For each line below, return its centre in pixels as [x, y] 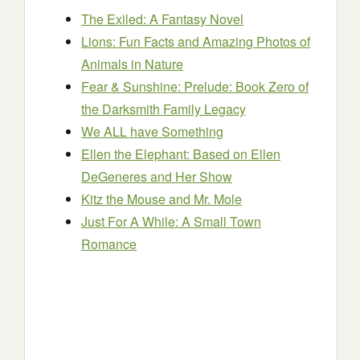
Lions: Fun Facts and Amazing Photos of [196, 41]
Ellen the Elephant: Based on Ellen [181, 154]
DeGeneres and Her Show [157, 176]
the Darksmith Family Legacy [164, 109]
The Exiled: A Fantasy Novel [162, 19]
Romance [109, 244]
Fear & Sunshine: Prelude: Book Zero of [195, 86]
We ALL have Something [152, 131]
